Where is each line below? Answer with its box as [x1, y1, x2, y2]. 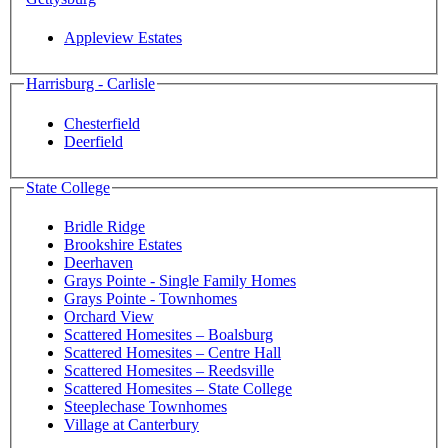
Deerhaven [64, 254, 133, 272]
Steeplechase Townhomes [64, 398, 227, 416]
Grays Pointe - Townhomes [64, 290, 237, 308]
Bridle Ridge [64, 218, 145, 236]
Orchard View [64, 308, 154, 326]
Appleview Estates [64, 29, 182, 47]
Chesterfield [64, 114, 140, 132]
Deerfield [64, 132, 123, 150]
